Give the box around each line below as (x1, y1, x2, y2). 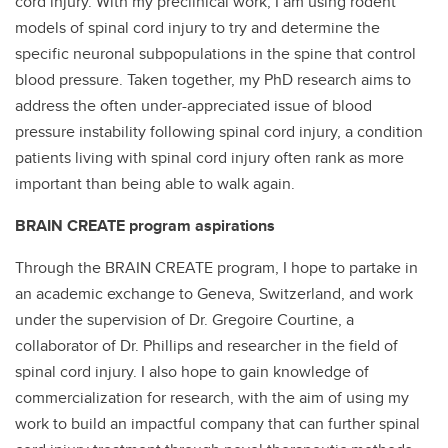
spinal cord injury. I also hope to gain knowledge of (15, 360, 369, 383)
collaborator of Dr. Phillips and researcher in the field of (15, 334, 398, 357)
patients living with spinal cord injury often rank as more (15, 146, 404, 169)
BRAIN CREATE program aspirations (15, 214, 275, 237)
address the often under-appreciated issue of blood (15, 94, 372, 117)
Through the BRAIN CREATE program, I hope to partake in (15, 256, 418, 279)
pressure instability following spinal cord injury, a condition (15, 120, 423, 143)
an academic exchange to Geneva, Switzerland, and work (15, 282, 413, 305)
